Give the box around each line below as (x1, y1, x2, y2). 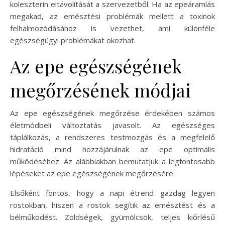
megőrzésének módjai (10, 77, 191, 102)
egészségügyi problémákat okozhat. (10, 35, 136, 45)
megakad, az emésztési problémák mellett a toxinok (10, 11, 215, 21)
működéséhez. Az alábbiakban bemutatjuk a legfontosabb (10, 156, 215, 166)
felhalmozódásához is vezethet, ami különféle (10, 23, 215, 33)
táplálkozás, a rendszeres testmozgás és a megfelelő (10, 132, 215, 142)
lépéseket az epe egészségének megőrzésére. (10, 168, 175, 178)
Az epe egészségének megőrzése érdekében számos (10, 107, 215, 118)
